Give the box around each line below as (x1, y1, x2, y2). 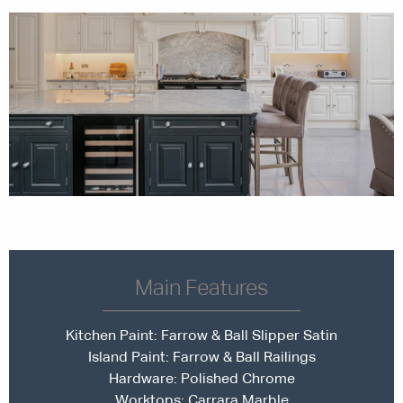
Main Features (135, 274, 268, 300)
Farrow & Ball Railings (172, 347, 316, 365)
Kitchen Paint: (66, 326, 161, 344)
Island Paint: (87, 347, 173, 365)
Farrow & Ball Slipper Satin (161, 326, 337, 344)
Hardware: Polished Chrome (108, 369, 295, 387)
